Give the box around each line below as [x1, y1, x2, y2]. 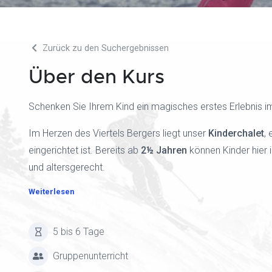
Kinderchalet [208, 127, 264, 139]
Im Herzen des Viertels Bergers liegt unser [29, 127, 208, 139]
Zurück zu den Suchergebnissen [39, 43, 169, 53]
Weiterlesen [29, 187, 74, 196]
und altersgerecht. [29, 161, 105, 173]
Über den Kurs [29, 64, 165, 89]
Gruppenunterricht [53, 250, 128, 262]
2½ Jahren [141, 144, 187, 156]
